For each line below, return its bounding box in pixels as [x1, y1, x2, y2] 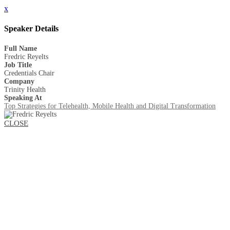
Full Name [4, 44, 37, 52]
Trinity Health [4, 85, 46, 93]
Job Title [4, 61, 32, 69]
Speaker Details [4, 24, 59, 33]
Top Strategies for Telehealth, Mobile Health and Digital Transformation [4, 102, 216, 110]
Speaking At [4, 93, 42, 102]
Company [4, 77, 34, 85]
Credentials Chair [4, 69, 54, 77]
